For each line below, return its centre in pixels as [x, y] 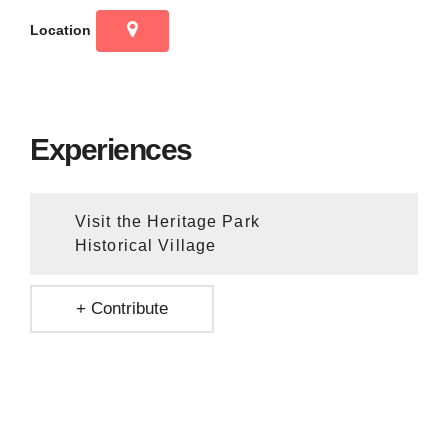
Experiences [111, 149]
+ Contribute [122, 308]
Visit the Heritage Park [167, 221]
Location [60, 29]
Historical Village [146, 245]
